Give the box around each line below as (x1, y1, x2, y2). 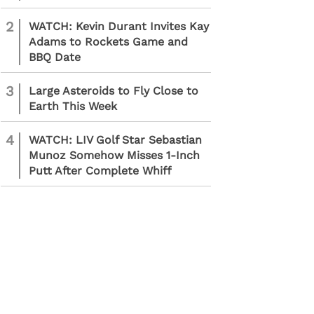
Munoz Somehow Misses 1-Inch (29, 149, 200, 162)
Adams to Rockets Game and (29, 35, 188, 48)
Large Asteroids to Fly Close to (29, 84, 198, 97)
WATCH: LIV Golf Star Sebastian (29, 133, 202, 146)
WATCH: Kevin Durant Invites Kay (29, 20, 209, 33)
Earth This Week (29, 100, 117, 113)
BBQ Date (29, 50, 81, 64)
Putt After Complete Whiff (29, 164, 172, 177)
